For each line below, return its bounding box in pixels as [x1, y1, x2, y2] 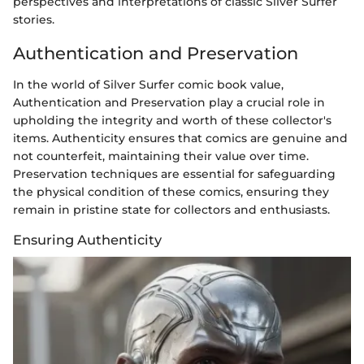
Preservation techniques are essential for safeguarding [13, 166, 336, 181]
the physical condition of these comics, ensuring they [13, 184, 329, 199]
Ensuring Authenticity [13, 231, 162, 248]
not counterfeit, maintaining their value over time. [13, 148, 309, 163]
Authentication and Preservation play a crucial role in [13, 94, 325, 110]
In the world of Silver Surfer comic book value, [13, 76, 284, 92]
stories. [13, 12, 54, 28]
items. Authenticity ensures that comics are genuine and [13, 130, 348, 145]
